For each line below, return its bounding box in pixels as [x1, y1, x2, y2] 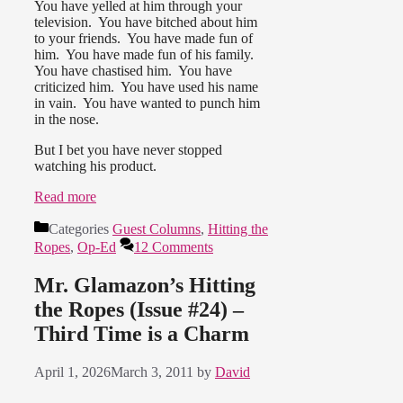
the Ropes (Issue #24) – [34, 297, 244, 321]
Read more [34, 188, 96, 204]
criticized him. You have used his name [34, 78, 258, 94]
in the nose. [34, 111, 103, 127]
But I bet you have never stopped [34, 141, 222, 157]
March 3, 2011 [111, 363, 193, 380]
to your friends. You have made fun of [34, 30, 253, 46]
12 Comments [134, 238, 213, 255]
